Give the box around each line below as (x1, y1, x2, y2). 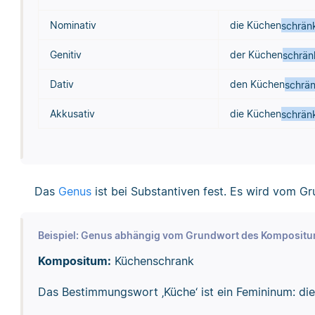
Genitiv (49, 49, 82, 61)
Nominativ (49, 19, 96, 32)
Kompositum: (37, 253, 111, 268)
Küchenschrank (110, 253, 194, 268)
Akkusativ (49, 108, 95, 120)
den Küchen (229, 78, 285, 91)
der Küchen (229, 49, 283, 61)
